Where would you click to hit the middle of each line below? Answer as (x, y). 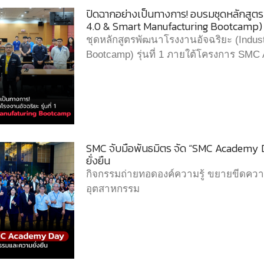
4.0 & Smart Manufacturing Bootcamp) (174, 26)
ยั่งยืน (98, 161)
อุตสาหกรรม (113, 189)
